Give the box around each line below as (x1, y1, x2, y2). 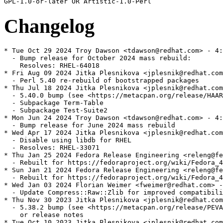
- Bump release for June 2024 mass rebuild (4, 121, 175, 129)
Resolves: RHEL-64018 (4, 62, 100, 70)
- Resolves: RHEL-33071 (4, 144, 100, 152)
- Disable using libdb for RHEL (4, 136, 131, 144)
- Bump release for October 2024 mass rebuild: (4, 54, 191, 62)
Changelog (4, 14, 95, 37)
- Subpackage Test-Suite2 (4, 107, 108, 114)
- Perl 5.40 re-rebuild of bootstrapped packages (4, 77, 199, 85)
